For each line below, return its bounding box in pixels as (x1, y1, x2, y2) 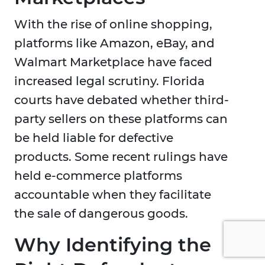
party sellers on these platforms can (14, 112, 228, 127)
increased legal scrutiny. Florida (14, 74, 205, 89)
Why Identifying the (14, 233, 211, 257)
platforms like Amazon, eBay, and (14, 36, 215, 51)
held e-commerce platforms (14, 169, 182, 183)
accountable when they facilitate (14, 188, 211, 202)
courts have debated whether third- (14, 93, 229, 108)
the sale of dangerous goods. (14, 206, 188, 221)
